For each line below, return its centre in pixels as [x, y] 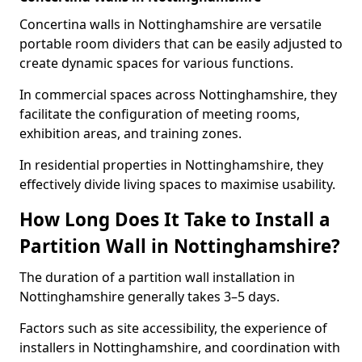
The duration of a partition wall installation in [157, 277]
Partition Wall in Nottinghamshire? [180, 246]
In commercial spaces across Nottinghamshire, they [178, 95]
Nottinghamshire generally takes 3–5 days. [149, 297]
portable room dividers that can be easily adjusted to [181, 44]
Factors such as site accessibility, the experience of [173, 328]
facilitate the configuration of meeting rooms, [160, 114]
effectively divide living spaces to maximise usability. [177, 184]
